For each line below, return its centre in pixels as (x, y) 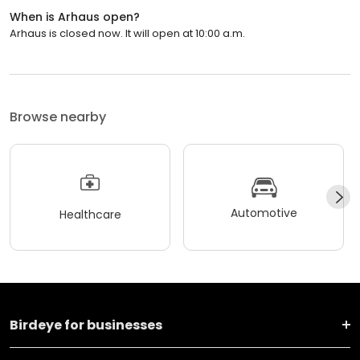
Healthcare (90, 215)
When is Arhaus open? (75, 16)
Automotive (264, 213)
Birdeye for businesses (86, 325)
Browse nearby (58, 117)
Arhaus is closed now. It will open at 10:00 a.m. (127, 33)
